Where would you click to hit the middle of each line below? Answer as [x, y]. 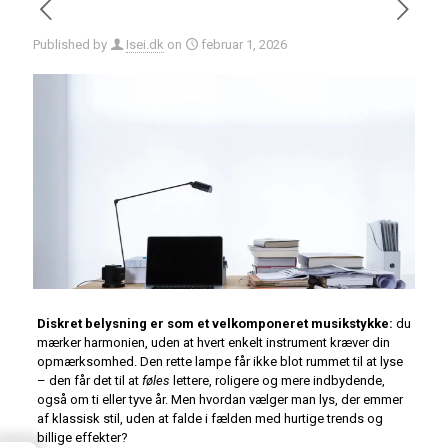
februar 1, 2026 [244, 44]
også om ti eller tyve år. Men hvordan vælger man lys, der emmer [219, 400]
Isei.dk [145, 44]
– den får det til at [89, 381]
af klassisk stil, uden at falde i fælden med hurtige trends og [209, 419]
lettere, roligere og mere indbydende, [277, 381]
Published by [70, 44]
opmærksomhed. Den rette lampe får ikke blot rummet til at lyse [219, 362]
